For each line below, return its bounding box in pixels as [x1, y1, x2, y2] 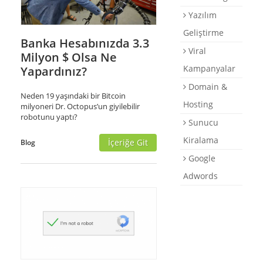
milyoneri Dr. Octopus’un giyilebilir [21, 101, 140, 112]
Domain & [186, 81, 227, 92]
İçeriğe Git [108, 137, 148, 149]
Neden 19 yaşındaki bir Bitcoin [21, 90, 126, 102]
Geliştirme [183, 27, 224, 38]
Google [186, 153, 215, 164]
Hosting [183, 99, 213, 110]
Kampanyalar [183, 63, 235, 74]
